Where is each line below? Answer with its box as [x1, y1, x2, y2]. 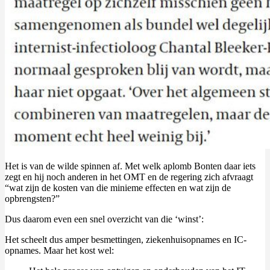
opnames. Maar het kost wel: [5, 245, 114, 256]
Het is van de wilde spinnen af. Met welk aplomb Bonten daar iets [5, 160, 256, 171]
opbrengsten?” [5, 193, 60, 204]
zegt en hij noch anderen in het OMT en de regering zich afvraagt [5, 171, 253, 182]
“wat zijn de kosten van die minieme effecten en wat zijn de [5, 182, 231, 193]
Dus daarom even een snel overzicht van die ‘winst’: [5, 213, 204, 224]
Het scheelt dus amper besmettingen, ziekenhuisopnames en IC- [5, 234, 246, 245]
